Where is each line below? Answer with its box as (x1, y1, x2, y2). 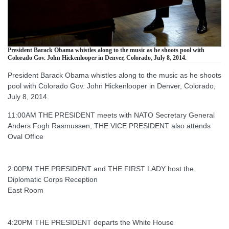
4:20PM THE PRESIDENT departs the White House (8, 218, 174, 226)
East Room (8, 186, 43, 194)
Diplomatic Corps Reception (8, 175, 98, 184)
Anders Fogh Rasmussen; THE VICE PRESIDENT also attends (8, 121, 211, 130)
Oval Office (8, 132, 43, 141)
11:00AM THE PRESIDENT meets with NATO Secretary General (8, 110, 215, 119)
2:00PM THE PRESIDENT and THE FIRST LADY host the (8, 164, 194, 173)
